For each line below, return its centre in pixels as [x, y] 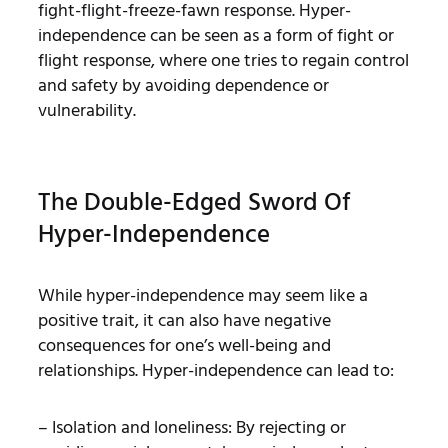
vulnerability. [86, 110]
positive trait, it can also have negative [184, 320]
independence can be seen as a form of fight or [215, 35]
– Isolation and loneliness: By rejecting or [191, 427]
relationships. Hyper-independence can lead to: [215, 370]
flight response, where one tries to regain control [223, 60]
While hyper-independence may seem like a [202, 295]
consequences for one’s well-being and [184, 345]
